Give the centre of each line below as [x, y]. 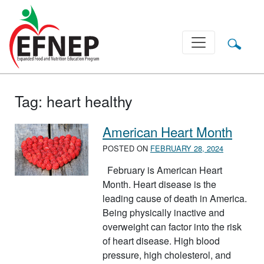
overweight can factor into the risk [172, 227]
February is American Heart [162, 170]
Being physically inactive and [164, 213]
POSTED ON [126, 148]
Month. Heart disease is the [159, 184]
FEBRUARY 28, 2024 [187, 148]
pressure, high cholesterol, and [167, 255]
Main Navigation [55, 43]
